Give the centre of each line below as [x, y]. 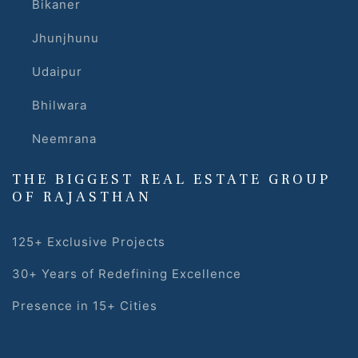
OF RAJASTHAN [82, 197]
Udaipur [57, 72]
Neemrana [64, 139]
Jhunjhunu [66, 38]
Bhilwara [60, 105]
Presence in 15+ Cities [85, 306]
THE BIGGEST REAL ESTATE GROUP [171, 180]
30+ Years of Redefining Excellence [127, 274]
